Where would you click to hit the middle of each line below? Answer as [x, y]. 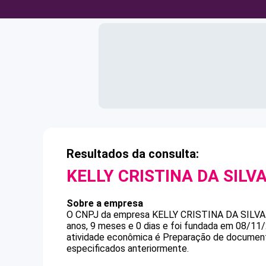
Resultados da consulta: [133, 154]
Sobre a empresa [105, 203]
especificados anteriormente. [128, 248]
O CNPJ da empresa [109, 215]
